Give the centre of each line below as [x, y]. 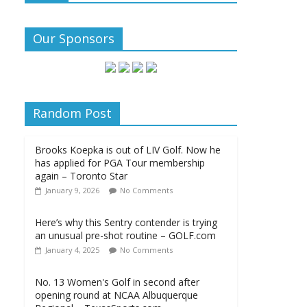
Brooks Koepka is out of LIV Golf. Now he [128, 150]
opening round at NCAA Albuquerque [116, 295]
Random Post [72, 113]
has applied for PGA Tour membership [120, 163]
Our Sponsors [74, 38]
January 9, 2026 [72, 190]
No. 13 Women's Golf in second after [117, 282]
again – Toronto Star [81, 176]
